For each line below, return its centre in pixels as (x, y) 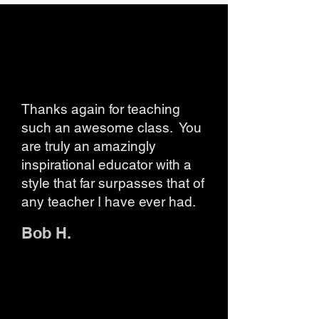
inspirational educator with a (106, 164)
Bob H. (48, 233)
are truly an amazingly (89, 146)
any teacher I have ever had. (109, 202)
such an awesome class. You (111, 127)
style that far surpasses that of (113, 183)
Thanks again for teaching (101, 109)
